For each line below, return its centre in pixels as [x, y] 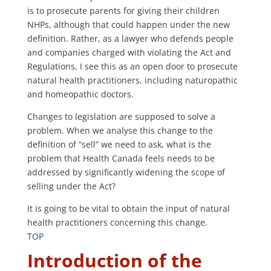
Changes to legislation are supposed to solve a [121, 117]
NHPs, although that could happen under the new [128, 25]
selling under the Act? [71, 186]
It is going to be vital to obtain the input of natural [128, 209]
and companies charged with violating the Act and [129, 53]
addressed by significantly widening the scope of [126, 172]
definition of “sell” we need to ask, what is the [119, 145]
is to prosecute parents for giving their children [123, 11]
